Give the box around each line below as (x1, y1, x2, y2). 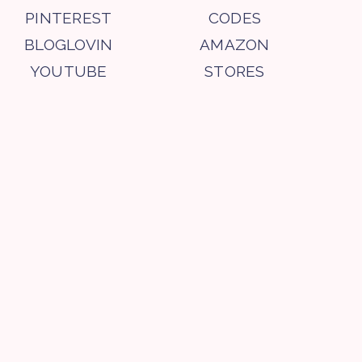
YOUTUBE (29, 61, 107, 80)
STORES (204, 61, 265, 80)
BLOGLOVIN (24, 35, 113, 53)
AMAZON (200, 35, 270, 53)
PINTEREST (25, 8, 112, 27)
